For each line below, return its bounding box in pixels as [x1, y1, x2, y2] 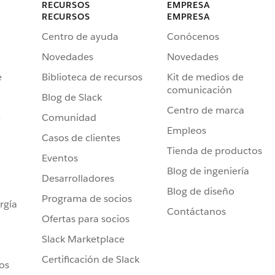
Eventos [42, 152, 78, 165]
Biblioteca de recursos [42, 71, 142, 84]
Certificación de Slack [42, 253, 139, 266]
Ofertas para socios [42, 212, 130, 226]
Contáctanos [167, 205, 226, 219]
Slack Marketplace [42, 233, 125, 246]
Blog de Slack [42, 91, 102, 104]
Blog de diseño [167, 185, 234, 198]
